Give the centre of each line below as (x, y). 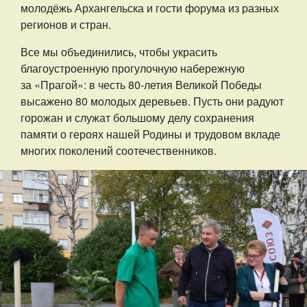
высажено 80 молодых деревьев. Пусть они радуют (152, 101)
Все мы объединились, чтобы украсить (119, 52)
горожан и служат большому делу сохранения (137, 118)
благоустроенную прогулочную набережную (133, 68)
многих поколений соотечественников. (119, 150)
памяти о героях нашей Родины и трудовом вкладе (150, 134)
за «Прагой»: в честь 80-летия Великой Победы (141, 85)
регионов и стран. (66, 24)
